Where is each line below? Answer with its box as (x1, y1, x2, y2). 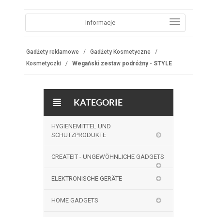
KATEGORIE (72, 97, 123, 108)
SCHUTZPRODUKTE (51, 131, 106, 139)
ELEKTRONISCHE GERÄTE (51, 175, 122, 182)
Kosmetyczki (26, 60, 61, 67)
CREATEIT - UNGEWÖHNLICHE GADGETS (51, 153, 164, 160)
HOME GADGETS (51, 197, 98, 204)
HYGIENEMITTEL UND (51, 123, 111, 130)
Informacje (85, 19, 115, 26)
